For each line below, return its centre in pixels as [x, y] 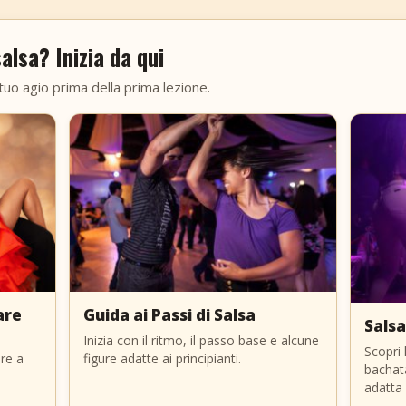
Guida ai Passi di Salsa [170, 314]
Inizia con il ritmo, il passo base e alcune [202, 340]
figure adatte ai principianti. [163, 358]
